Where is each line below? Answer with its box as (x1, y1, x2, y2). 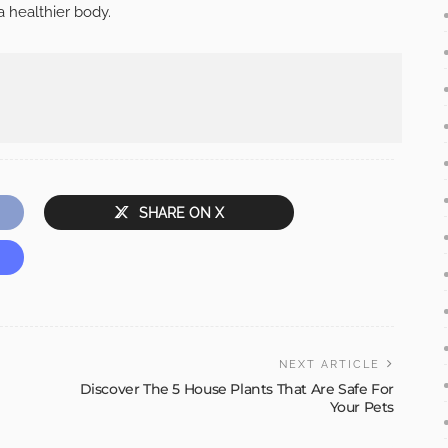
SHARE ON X (139, 205, 224, 222)
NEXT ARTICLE (279, 358, 380, 372)
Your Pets (329, 398, 394, 417)
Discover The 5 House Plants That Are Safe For (79, 380, 394, 399)
